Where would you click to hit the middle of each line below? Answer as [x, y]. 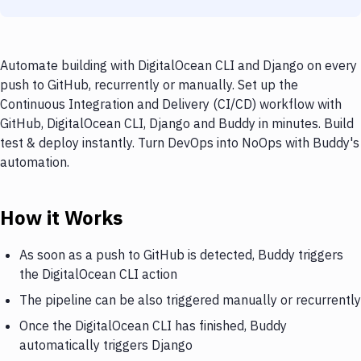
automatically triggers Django [106, 344]
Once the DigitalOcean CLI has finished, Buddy [153, 325]
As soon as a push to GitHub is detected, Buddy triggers [181, 254]
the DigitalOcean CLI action [98, 274]
